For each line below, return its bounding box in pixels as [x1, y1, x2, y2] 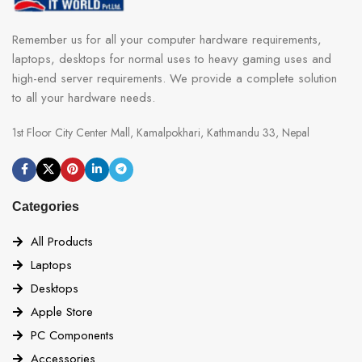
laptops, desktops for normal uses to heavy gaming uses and [12, 49, 331, 68]
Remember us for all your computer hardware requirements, [12, 30, 322, 48]
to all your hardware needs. [12, 88, 155, 107]
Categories [12, 199, 79, 213]
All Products [30, 232, 93, 250]
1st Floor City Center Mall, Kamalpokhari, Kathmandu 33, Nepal [12, 124, 309, 141]
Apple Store [30, 302, 93, 321]
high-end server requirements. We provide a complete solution [12, 69, 337, 87]
